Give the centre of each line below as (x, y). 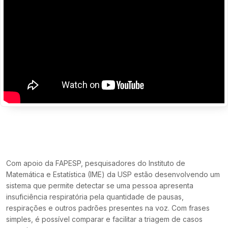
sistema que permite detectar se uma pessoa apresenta (100, 186)
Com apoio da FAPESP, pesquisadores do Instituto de (96, 163)
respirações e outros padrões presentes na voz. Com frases (108, 208)
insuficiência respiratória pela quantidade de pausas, (95, 197)
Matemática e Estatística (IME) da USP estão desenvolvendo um (113, 175)
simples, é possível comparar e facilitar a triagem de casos (104, 219)
